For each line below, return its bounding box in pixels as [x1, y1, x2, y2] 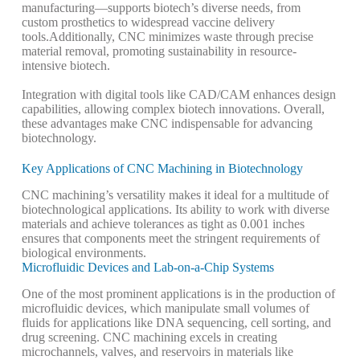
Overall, [283, 102, 325, 117]
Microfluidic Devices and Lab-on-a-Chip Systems [21, 260, 274, 275]
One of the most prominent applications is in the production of [21, 287, 335, 301]
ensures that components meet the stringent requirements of [21, 231, 320, 246]
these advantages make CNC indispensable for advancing [21, 117, 313, 131]
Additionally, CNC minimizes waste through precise [48, 30, 313, 44]
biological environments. [21, 246, 146, 260]
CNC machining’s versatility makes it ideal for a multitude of [21, 188, 329, 202]
